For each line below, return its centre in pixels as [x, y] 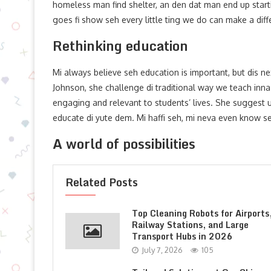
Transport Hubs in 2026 [182, 236]
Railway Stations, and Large [190, 225]
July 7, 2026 [162, 250]
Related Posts [102, 182]
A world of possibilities [124, 144]
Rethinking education [120, 46]
